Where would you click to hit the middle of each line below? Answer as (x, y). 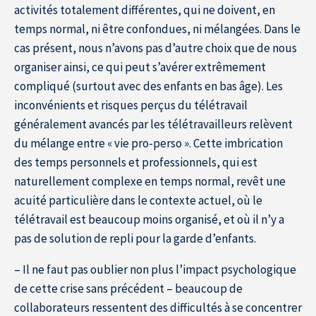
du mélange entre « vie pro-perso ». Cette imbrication (148, 143)
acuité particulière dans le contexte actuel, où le (138, 200)
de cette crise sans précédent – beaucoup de (128, 288)
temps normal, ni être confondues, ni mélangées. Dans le (157, 29)
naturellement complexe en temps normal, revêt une (150, 181)
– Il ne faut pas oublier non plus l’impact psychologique (155, 269)
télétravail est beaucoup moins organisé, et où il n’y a (149, 219)
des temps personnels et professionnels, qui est (136, 162)
